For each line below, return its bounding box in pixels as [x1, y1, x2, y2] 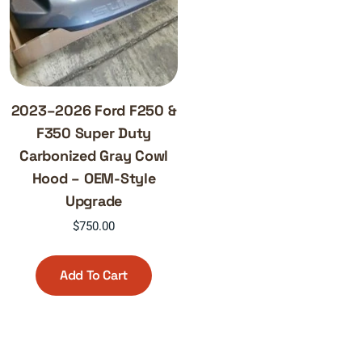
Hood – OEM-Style [32, 169, 156, 188]
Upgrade [65, 192, 123, 211]
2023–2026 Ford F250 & [11, 101, 177, 120]
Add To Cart [59, 266, 128, 284]
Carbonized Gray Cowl [19, 146, 169, 166]
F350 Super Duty [36, 124, 152, 143]
